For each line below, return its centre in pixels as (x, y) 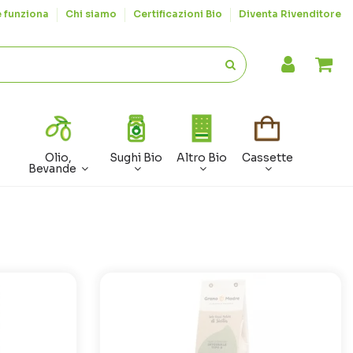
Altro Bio (202, 158)
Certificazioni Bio (179, 14)
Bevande (54, 169)
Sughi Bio (136, 158)
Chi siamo (92, 14)
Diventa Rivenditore (290, 14)
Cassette (267, 158)
